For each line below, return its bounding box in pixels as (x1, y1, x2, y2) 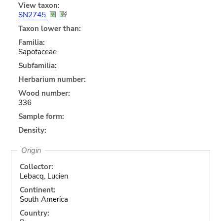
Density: (18, 125, 46, 135)
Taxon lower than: (18, 23, 81, 34)
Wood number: (18, 88, 70, 98)
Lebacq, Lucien (19, 171, 69, 181)
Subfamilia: (18, 60, 57, 71)
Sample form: (18, 111, 64, 121)
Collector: (19, 161, 53, 172)
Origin (21, 145, 41, 155)
